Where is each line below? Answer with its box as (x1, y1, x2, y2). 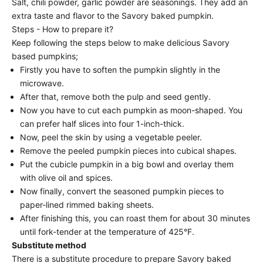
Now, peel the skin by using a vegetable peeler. (20, 132, 202, 142)
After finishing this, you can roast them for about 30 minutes (20, 213, 250, 223)
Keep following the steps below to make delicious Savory (12, 38, 230, 48)
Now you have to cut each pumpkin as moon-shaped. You (20, 105, 242, 115)
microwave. (20, 78, 66, 88)
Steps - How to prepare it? (12, 24, 113, 34)
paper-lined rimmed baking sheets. (20, 200, 156, 210)
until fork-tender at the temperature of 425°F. (20, 227, 194, 237)
